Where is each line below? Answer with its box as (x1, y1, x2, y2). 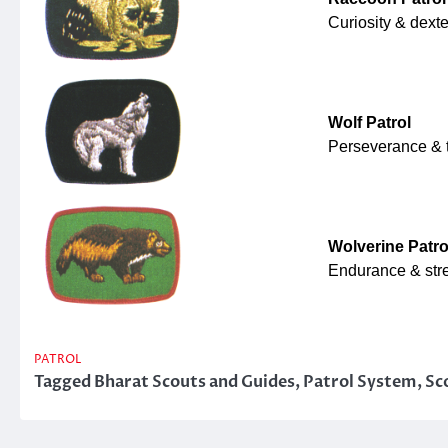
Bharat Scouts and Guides (94, 371, 295, 394)
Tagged (34, 371, 94, 394)
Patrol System (303, 371, 417, 394)
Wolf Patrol (328, 114, 411, 132)
